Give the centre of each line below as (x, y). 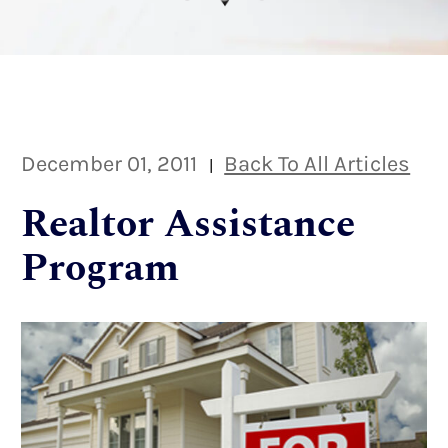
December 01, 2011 (109, 163)
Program (100, 268)
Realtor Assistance (188, 224)
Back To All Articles (317, 163)
